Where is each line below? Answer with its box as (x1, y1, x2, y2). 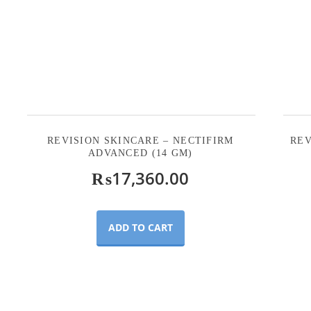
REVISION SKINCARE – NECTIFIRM (47, 135, 234, 146)
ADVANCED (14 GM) (87, 148, 193, 159)
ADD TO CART (108, 221, 173, 235)
